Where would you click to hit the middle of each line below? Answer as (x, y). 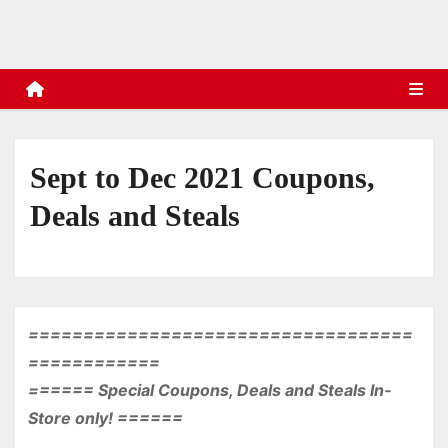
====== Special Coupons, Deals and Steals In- (209, 389)
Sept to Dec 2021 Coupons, (202, 178)
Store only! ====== (105, 417)
